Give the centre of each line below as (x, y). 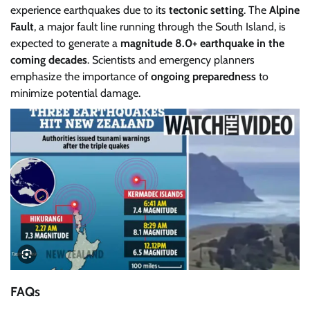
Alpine (284, 10)
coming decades (49, 60)
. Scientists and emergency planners (171, 60)
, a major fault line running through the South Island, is (160, 27)
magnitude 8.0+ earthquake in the (202, 44)
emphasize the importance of (81, 77)
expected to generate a (65, 44)
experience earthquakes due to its (90, 10)
